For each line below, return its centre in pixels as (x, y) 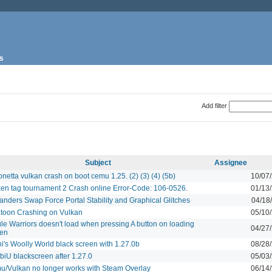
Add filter (214, 105)
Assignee (231, 162)
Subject (98, 162)
